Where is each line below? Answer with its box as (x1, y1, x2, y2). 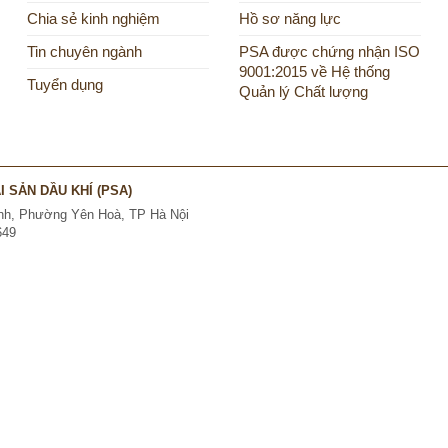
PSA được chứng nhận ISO (238, 44, 420, 61)
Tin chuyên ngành (27, 44, 143, 61)
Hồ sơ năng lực (238, 11, 341, 28)
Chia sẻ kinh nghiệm (27, 11, 161, 28)
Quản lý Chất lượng (238, 84, 368, 101)
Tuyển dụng (27, 77, 104, 94)
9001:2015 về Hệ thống (238, 64, 390, 81)
